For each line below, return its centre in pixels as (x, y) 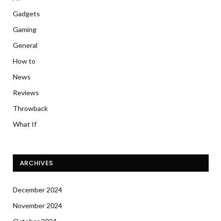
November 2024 (37, 206)
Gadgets (26, 14)
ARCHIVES (37, 163)
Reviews (26, 93)
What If (25, 124)
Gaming (25, 30)
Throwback (30, 109)
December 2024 (37, 190)
